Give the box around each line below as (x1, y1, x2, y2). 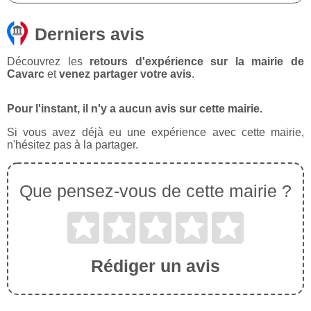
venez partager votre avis (59, 68, 192, 81)
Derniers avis (35, 24, 144, 44)
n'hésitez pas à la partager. (7, 139, 138, 151)
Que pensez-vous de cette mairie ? (19, 181, 292, 201)
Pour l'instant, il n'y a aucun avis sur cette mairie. (7, 103, 262, 115)
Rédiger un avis (91, 256, 220, 276)
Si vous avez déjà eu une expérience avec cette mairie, (7, 126, 304, 139)
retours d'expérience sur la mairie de (90, 56, 305, 68)
